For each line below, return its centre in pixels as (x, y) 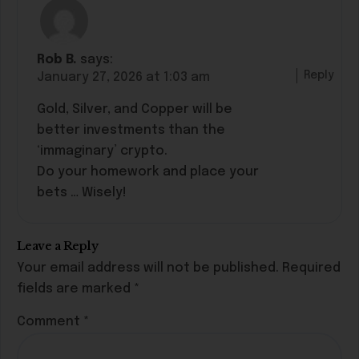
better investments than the (131, 130)
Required (311, 268)
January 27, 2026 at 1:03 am (123, 77)
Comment (50, 322)
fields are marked (75, 289)
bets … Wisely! (82, 192)
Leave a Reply (58, 246)
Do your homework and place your (148, 171)
